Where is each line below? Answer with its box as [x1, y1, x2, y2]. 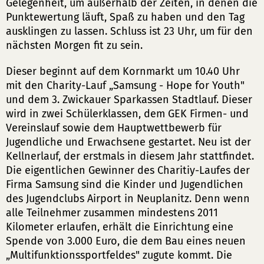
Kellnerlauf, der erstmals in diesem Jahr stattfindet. [6, 150, 254, 163]
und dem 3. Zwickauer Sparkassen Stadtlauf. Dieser [6, 93, 252, 106]
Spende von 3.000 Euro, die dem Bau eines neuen [6, 235, 246, 247]
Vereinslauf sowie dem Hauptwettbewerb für [6, 121, 222, 134]
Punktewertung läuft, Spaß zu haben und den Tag [6, 11, 245, 24]
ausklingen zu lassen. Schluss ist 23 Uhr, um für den [6, 25, 253, 38]
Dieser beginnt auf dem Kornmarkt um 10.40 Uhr [6, 65, 240, 78]
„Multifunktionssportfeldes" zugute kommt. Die [6, 249, 232, 262]
